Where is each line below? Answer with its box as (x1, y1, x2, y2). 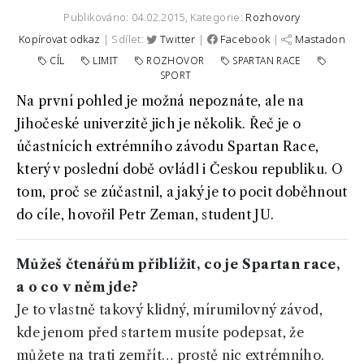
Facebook (220, 32, 273, 47)
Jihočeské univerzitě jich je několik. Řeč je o (16, 115, 301, 132)
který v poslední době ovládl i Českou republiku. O (16, 161, 343, 178)
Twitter (160, 32, 198, 47)
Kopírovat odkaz (18, 32, 101, 47)
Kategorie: (190, 10, 246, 25)
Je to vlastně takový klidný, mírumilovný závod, (16, 301, 323, 318)
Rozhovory (245, 10, 301, 25)
